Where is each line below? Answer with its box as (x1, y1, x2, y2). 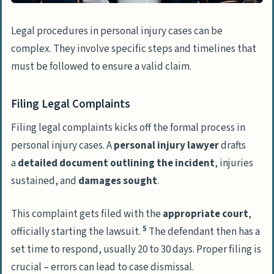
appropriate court (163, 207, 248, 222)
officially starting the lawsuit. (11, 224, 143, 240)
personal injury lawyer (114, 138, 219, 154)
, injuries (215, 156, 253, 171)
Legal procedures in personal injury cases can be (11, 23, 223, 39)
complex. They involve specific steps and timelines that (11, 41, 256, 56)
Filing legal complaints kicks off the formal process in (11, 120, 245, 136)
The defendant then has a (147, 224, 260, 240)
